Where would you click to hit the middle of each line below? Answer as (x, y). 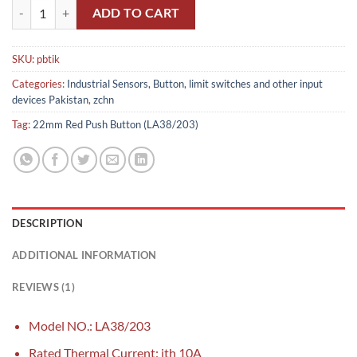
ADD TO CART (136, 13)
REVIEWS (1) (43, 286)
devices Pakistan (50, 99)
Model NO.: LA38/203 (89, 325)
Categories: (39, 83)
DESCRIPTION (47, 223)
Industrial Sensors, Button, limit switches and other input (195, 83)
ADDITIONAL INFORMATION (84, 255)
